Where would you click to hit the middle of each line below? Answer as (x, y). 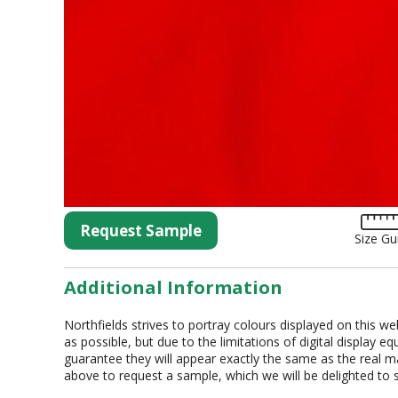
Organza (166, 98)
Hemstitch (171, 175)
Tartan (159, 20)
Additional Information (173, 287)
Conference (175, 201)
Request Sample (141, 230)
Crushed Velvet (187, 149)
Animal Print (179, 123)
